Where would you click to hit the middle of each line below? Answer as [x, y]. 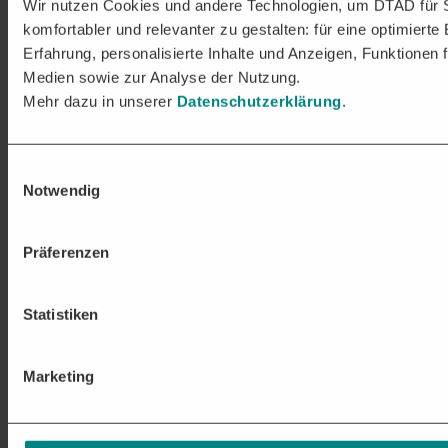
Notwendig [61, 190]
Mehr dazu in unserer [100, 101]
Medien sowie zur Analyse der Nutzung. [162, 77]
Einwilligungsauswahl [77, 170]
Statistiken [61, 314]
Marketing [58, 376]
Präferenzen [66, 252]
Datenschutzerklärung [259, 101]
